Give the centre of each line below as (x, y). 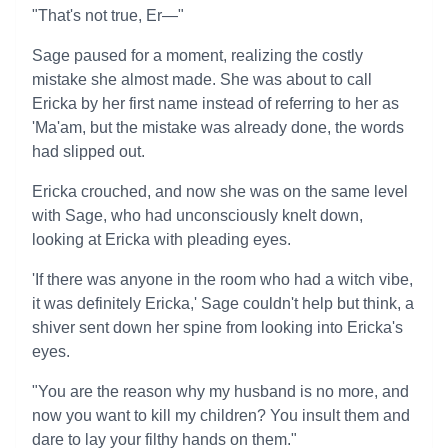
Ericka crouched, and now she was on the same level (220, 191)
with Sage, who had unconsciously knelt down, (197, 215)
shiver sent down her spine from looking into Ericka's (217, 327)
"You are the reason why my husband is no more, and (220, 391)
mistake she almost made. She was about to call (202, 79)
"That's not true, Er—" (108, 15)
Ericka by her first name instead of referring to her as (215, 103)
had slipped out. (88, 151)
